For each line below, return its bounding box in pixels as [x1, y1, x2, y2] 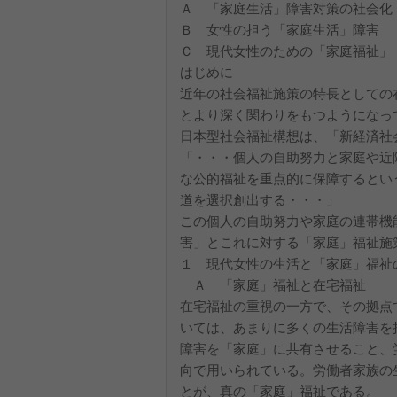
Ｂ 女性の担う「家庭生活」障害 [180, 22, 379, 37]
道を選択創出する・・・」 [180, 192, 339, 207]
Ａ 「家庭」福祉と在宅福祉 [180, 277, 366, 292]
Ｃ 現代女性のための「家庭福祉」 [180, 43, 393, 58]
